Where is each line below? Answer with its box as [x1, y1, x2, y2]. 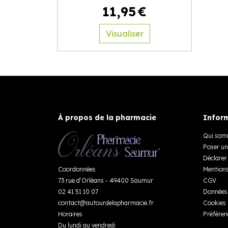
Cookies [203, 199, 226, 207]
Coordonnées [58, 165, 96, 173]
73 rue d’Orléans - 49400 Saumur [58, 176, 153, 184]
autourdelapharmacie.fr [86, 198, 154, 207]
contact [58, 198, 80, 207]
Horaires [58, 210, 82, 218]
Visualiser [105, 28, 144, 39]
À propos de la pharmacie [58, 113, 156, 122]
